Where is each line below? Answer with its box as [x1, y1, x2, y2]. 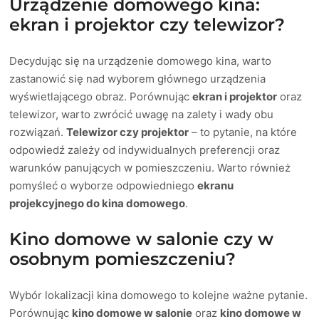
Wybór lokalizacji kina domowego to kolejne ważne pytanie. [9, 288, 308, 302]
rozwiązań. [9, 125, 67, 139]
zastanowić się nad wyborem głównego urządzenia [9, 71, 266, 85]
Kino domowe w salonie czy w [9, 228, 274, 249]
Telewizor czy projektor [66, 125, 189, 139]
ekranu [197, 178, 234, 192]
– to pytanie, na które [189, 125, 298, 139]
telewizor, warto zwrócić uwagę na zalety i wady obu [9, 107, 274, 121]
